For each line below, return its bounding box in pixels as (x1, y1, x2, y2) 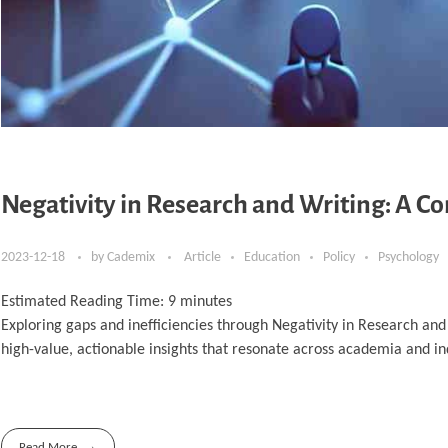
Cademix (107, 250, 158, 266)
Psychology (378, 250, 439, 266)
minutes (180, 294, 232, 311)
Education (244, 250, 300, 266)
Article (184, 250, 221, 266)
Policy (323, 250, 355, 266)
